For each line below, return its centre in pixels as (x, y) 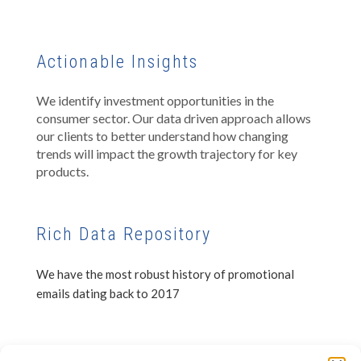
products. (62, 172)
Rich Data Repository (124, 234)
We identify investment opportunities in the (155, 101)
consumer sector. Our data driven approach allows (174, 118)
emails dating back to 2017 (108, 294)
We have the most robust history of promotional (165, 274)
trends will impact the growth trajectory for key (167, 154)
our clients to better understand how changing (162, 136)
